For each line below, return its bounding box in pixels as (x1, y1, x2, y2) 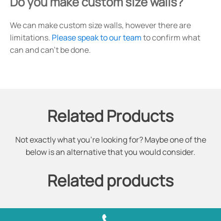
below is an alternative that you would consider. (26, 147, 195, 158)
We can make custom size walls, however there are (10, 20, 191, 31)
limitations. (10, 32, 52, 43)
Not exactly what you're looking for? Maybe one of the (15, 134, 206, 146)
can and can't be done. (10, 44, 91, 56)
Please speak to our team (52, 32, 142, 43)
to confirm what (142, 32, 200, 43)
